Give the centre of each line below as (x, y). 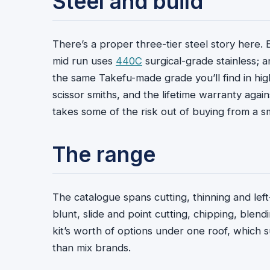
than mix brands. (92, 248)
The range (104, 155)
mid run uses (84, 61)
